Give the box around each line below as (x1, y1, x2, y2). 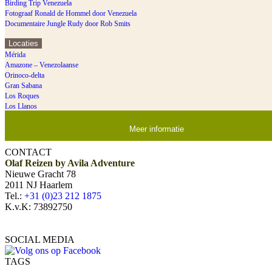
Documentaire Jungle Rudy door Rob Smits (5, 19, 131, 28)
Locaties (8, 38, 38, 48)
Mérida (5, 50, 25, 59)
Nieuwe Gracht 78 (5, 168, 76, 179)
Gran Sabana (5, 81, 42, 90)
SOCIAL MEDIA (5, 234, 75, 245)
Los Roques (5, 91, 39, 100)
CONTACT (5, 146, 52, 157)
